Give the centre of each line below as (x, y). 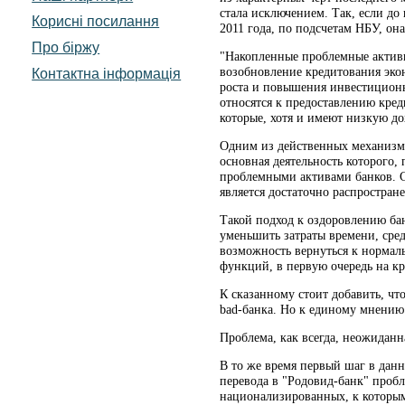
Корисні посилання (96, 21)
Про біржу (66, 47)
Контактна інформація (107, 74)
